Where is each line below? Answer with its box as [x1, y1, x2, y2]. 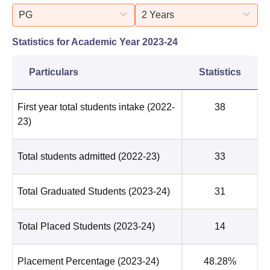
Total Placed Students [17, 221, 111, 231]
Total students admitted [17, 151, 116, 162]
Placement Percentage [17, 256, 115, 266]
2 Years [142, 9, 174, 20]
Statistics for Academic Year [12, 36, 142, 47]
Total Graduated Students [17, 186, 126, 196]
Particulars [29, 66, 78, 77]
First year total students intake [17, 101, 145, 112]
